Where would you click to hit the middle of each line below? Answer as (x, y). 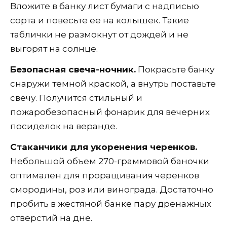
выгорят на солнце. (54, 48)
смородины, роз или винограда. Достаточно (112, 189)
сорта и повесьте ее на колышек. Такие (100, 20)
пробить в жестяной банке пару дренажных (111, 203)
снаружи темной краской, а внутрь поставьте (113, 83)
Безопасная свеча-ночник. (73, 69)
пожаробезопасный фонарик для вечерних (110, 112)
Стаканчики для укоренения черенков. (104, 147)
